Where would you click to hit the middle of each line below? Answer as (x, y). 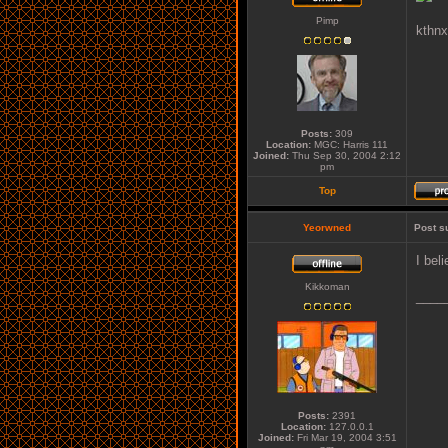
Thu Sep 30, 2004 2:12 (345, 155)
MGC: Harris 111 (349, 144)
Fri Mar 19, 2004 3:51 (345, 437)
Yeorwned (327, 227)
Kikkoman (327, 286)
